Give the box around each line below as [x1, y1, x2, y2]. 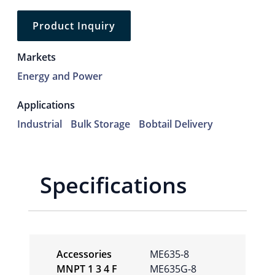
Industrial [17, 117, 62, 131]
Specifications [40, 169, 188, 200]
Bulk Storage [71, 117, 130, 131]
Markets [17, 50, 56, 64]
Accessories [56, 247, 112, 261]
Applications [17, 98, 75, 112]
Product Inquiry [33, 18, 115, 33]
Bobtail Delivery [139, 117, 213, 131]
